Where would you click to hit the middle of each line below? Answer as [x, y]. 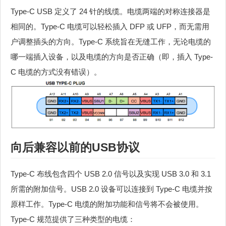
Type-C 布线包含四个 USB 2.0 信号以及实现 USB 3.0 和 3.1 [111, 174]
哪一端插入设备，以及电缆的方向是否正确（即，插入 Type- [112, 56]
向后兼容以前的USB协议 [75, 147]
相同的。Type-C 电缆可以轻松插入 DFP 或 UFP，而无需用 [110, 26]
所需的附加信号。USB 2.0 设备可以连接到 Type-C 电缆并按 [111, 189]
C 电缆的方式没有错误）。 [56, 72]
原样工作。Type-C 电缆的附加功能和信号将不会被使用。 [107, 204]
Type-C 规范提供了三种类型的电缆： [73, 219]
